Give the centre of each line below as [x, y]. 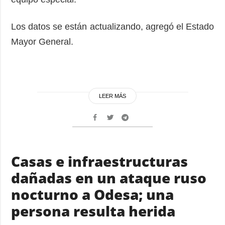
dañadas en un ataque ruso [109, 178]
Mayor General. [42, 41]
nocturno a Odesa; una [93, 194]
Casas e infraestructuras [100, 161]
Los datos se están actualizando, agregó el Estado [113, 26]
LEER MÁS [113, 96]
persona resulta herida [93, 211]
